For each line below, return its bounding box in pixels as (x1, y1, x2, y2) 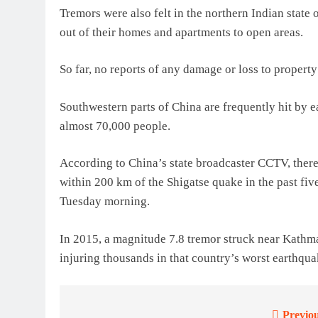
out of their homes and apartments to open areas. (60, 25, 303, 39)
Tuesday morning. (60, 194, 150, 209)
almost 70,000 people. (60, 119, 170, 133)
